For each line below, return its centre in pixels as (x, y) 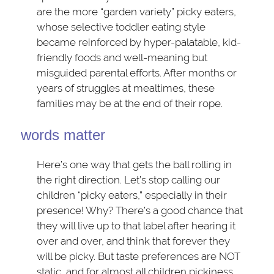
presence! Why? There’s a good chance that (140, 210)
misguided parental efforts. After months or (137, 72)
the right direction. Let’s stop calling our (129, 180)
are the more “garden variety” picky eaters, (137, 11)
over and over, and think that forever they (134, 241)
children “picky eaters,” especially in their (132, 195)
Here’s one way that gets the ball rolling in (135, 164)
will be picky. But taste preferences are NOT (139, 256)
